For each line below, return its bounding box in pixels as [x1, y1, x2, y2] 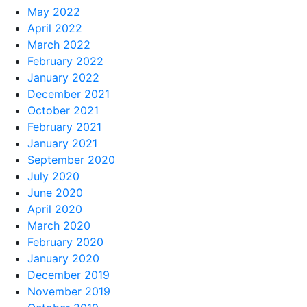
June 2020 [27, 186, 83, 199]
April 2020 [27, 202, 82, 216]
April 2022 [27, 21, 82, 35]
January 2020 [27, 251, 99, 265]
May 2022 [27, 5, 80, 19]
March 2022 [27, 38, 90, 51]
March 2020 [27, 219, 90, 232]
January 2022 [27, 71, 99, 84]
